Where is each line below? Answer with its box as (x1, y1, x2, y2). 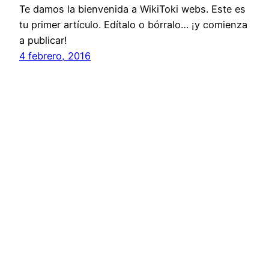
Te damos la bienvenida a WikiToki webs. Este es (19, 2, 246, 15)
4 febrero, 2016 (19, 49, 91, 62)
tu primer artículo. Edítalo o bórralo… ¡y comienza (19, 18, 247, 31)
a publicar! (19, 34, 67, 46)
